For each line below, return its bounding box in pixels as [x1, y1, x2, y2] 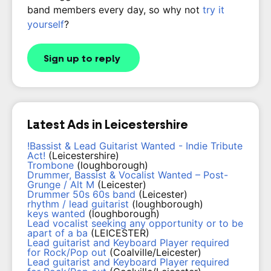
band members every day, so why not [27, 4, 203, 16]
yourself [27, 18, 64, 30]
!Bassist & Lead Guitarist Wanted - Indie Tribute [27, 140, 243, 152]
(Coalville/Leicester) [109, 246, 201, 258]
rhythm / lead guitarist [27, 198, 129, 210]
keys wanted [27, 207, 85, 220]
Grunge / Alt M [27, 178, 94, 191]
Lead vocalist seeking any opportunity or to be [27, 217, 243, 229]
